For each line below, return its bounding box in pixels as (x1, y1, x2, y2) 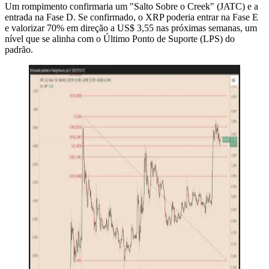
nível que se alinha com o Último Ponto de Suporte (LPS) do (5, 33, 235, 44)
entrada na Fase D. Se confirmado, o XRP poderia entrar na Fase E (5, 11, 258, 22)
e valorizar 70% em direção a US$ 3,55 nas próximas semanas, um (5, 22, 257, 33)
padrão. (5, 44, 33, 55)
